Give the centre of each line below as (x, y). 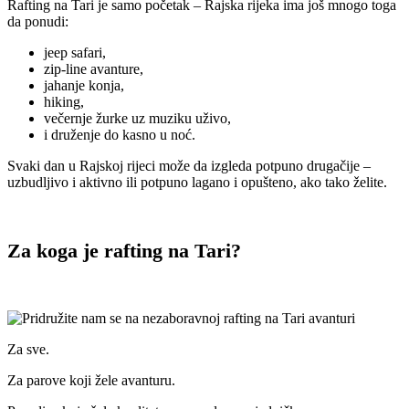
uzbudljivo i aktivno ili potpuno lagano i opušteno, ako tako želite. (197, 183)
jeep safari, (75, 53)
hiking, (64, 102)
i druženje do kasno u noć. (120, 135)
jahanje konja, (84, 86)
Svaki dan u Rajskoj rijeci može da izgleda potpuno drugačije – (189, 166)
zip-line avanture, (94, 69)
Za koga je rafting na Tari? (124, 250)
